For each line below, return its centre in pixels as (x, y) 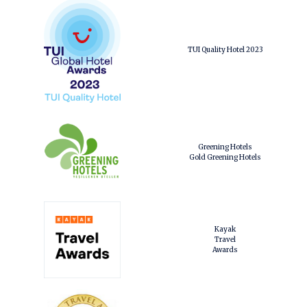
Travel (225, 240)
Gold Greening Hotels (225, 157)
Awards (225, 250)
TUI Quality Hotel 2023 (225, 50)
